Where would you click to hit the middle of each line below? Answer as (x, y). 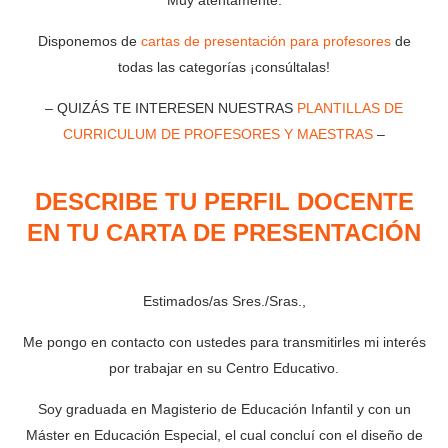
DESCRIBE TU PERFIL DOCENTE (224, 202)
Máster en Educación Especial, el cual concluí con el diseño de (224, 435)
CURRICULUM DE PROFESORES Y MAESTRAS (218, 133)
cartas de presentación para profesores (265, 40)
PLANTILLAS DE (350, 107)
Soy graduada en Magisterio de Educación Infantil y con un (224, 409)
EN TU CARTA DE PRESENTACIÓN (224, 233)
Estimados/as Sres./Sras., (224, 301)
